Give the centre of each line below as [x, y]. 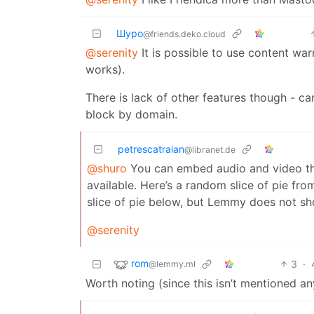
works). [105, 69]
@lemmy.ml [172, 264]
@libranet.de [210, 149]
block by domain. [131, 114]
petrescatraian [151, 149]
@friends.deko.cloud [184, 34]
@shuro [107, 168]
